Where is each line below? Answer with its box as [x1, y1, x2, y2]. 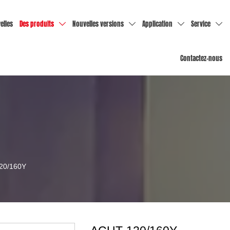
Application [142, 19, 173, 29]
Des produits [19, 19, 54, 29]
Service [191, 19, 211, 29]
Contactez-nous [180, 53, 223, 63]
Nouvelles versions [72, 19, 124, 29]
